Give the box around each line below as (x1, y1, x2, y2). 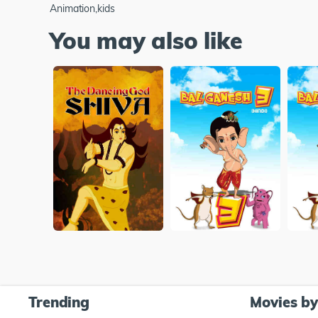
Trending (28, 293, 90, 311)
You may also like (50, 26, 243, 55)
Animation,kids (50, 1, 115, 15)
